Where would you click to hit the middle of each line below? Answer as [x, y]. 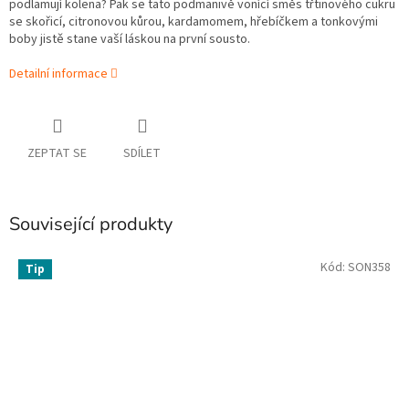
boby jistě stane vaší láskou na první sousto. [130, 40]
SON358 [369, 267]
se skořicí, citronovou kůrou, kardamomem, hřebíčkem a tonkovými [194, 22]
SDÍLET [142, 154]
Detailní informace [58, 74]
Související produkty [91, 225]
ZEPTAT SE [57, 154]
